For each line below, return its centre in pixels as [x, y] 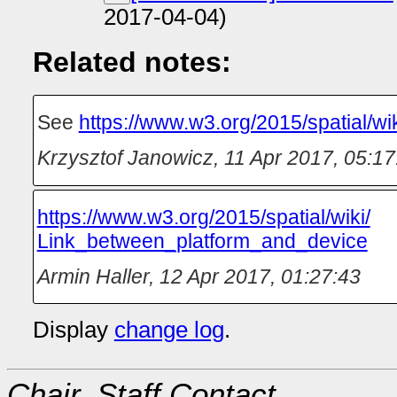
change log [169, 329]
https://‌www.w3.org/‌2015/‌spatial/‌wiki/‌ [203, 217]
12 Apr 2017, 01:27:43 [260, 276]
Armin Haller [93, 276]
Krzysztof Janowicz [125, 158]
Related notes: [132, 62]
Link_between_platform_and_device [202, 241]
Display [73, 329]
